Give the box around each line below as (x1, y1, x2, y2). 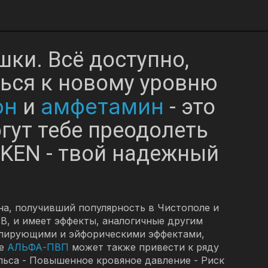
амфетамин (41, 93, 164, 120)
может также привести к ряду (68, 240, 219, 253)
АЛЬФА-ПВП (7, 240, 69, 253)
